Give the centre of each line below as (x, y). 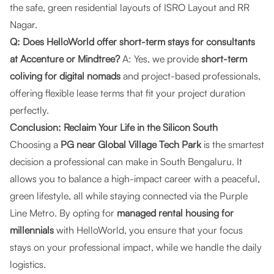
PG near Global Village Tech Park (131, 144)
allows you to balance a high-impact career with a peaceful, (135, 179)
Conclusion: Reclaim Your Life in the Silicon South (114, 127)
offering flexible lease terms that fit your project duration (128, 93)
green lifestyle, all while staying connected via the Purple (129, 196)
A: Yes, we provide (161, 59)
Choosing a (35, 144)
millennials (32, 230)
